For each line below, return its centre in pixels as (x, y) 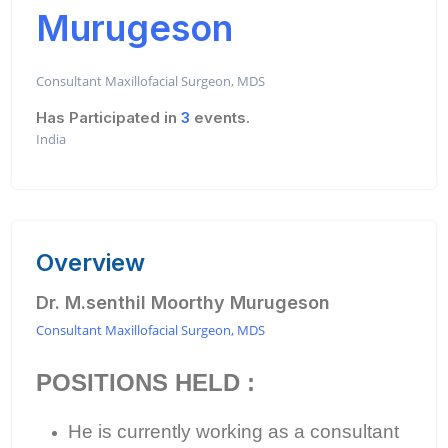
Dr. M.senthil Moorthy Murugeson (183, 302)
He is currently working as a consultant (233, 431)
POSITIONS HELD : (145, 382)
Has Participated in (108, 117)
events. (220, 117)
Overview (90, 262)
